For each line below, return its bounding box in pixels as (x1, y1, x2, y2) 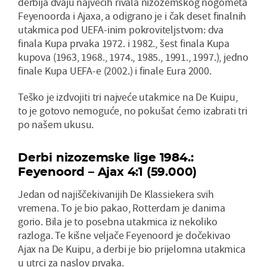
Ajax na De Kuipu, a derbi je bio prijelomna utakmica (18, 242, 246, 256)
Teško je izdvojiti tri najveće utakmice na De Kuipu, (18, 90, 238, 104)
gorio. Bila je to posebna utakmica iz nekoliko (18, 215, 218, 229)
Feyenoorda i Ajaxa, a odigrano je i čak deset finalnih (18, 9, 247, 23)
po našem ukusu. (18, 117, 94, 132)
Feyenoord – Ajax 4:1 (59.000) (18, 164, 197, 179)
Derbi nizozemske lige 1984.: (18, 150, 194, 165)
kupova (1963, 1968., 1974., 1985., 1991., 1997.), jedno (18, 50, 249, 64)
